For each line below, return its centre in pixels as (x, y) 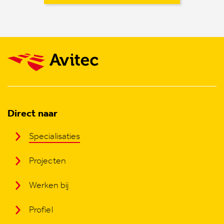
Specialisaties (55, 136)
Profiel (41, 209)
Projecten (47, 160)
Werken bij (49, 185)
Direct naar (32, 113)
